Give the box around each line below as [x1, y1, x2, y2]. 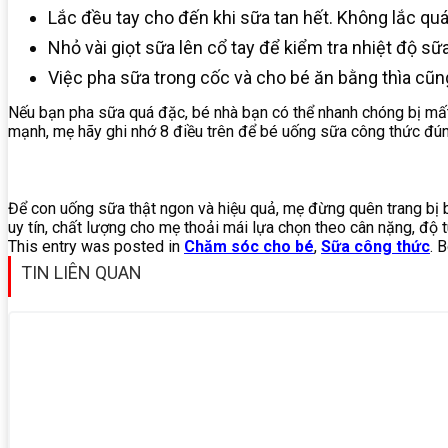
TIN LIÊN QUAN [21, 261, 142, 283]
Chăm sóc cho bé [184, 236, 314, 256]
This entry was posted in [8, 236, 184, 256]
